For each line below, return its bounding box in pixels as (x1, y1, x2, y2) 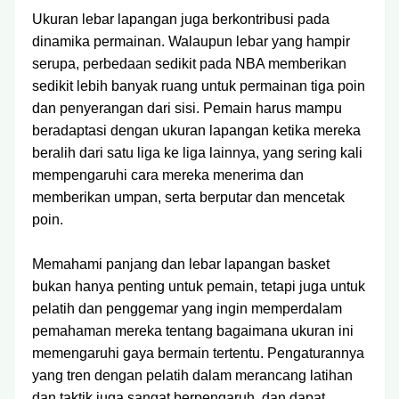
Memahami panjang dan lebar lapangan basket (32, 256, 330, 272)
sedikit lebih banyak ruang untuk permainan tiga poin (32, 78, 365, 94)
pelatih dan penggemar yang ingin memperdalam (32, 301, 342, 316)
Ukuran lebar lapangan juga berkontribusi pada (32, 12, 330, 27)
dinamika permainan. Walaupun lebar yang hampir (32, 34, 350, 49)
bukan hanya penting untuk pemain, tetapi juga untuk (32, 279, 365, 294)
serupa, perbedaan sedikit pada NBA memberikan (32, 56, 346, 71)
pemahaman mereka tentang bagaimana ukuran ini (32, 323, 354, 338)
